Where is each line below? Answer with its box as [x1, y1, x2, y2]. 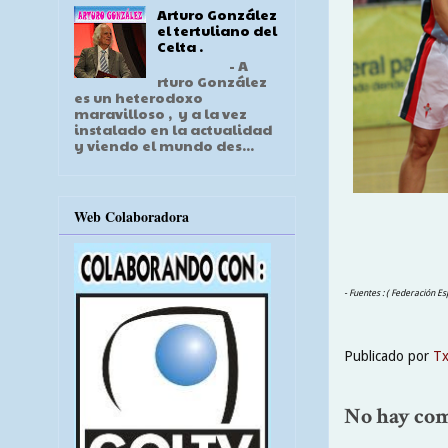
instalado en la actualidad [74, 119, 272, 140]
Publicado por [344, 347, 433, 364]
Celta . [156, 36, 203, 57]
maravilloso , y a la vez [74, 103, 247, 124]
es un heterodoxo [74, 87, 203, 108]
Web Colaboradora [74, 205, 189, 227]
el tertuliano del [156, 20, 277, 41]
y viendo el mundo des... [74, 135, 254, 156]
